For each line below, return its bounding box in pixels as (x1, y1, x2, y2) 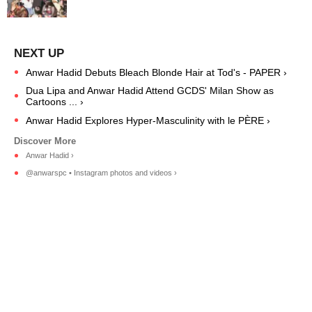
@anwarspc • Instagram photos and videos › (26, 169, 177, 178)
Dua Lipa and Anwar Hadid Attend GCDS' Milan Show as (26, 84, 274, 96)
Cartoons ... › (26, 95, 84, 107)
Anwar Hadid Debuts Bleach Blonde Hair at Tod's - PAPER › (26, 66, 287, 78)
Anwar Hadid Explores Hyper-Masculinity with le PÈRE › (26, 114, 270, 126)
